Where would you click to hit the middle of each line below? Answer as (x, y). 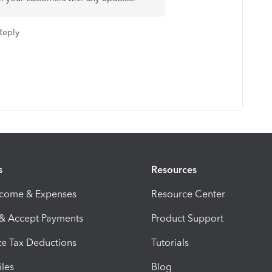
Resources (174, 169)
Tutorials (170, 242)
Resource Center (188, 194)
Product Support (187, 218)
